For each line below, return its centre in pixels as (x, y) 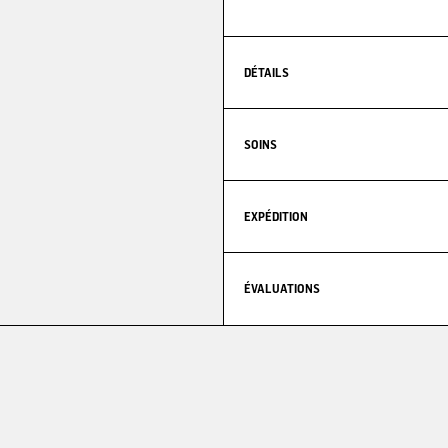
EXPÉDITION (276, 216)
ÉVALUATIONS (282, 288)
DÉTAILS (266, 72)
